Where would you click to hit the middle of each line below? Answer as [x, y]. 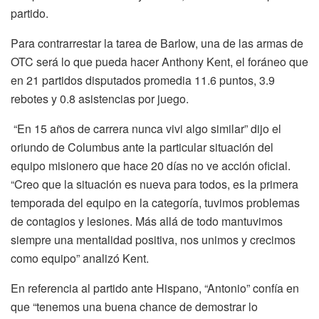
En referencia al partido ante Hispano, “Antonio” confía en [155, 288]
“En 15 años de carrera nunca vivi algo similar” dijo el [146, 128]
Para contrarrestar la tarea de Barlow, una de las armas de [157, 43]
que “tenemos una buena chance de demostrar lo [134, 306]
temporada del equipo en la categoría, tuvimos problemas [155, 202]
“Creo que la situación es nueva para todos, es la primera [155, 184]
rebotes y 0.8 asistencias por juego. [101, 98]
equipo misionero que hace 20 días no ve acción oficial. [151, 165]
